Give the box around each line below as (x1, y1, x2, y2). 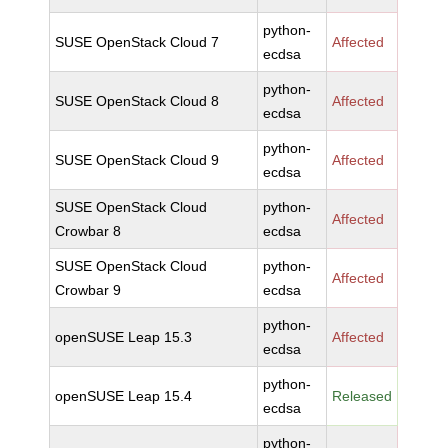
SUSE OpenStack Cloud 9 (55, 152, 220, 168)
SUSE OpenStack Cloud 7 (55, 34, 220, 50)
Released (332, 388, 393, 404)
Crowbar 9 (55, 282, 122, 298)
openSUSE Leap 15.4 (55, 388, 193, 404)
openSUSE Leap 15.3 (55, 329, 193, 345)
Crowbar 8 (55, 223, 122, 239)
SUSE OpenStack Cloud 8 (55, 93, 220, 109)
